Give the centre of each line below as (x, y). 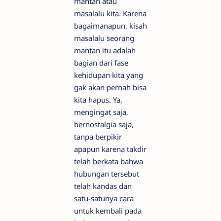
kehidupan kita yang (109, 75)
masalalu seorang (104, 38)
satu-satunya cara (104, 198)
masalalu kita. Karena (110, 13)
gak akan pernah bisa (110, 87)
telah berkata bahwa (109, 161)
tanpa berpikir (98, 136)
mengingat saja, (101, 112)
